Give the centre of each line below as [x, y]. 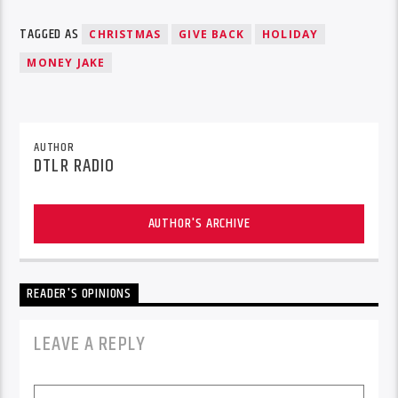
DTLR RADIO [74, 167]
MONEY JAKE [66, 62]
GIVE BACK [212, 34]
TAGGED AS [51, 34]
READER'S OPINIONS [80, 294]
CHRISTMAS [125, 34]
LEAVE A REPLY [90, 345]
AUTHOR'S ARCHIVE [199, 224]
